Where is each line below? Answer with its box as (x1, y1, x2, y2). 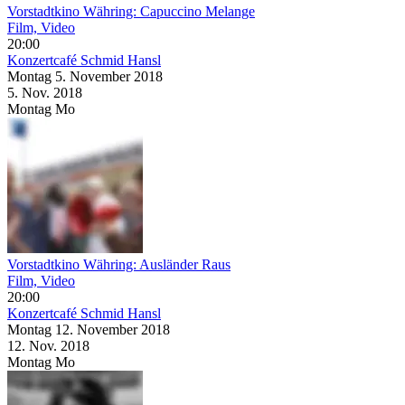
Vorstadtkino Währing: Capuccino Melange (7, 3, 255, 19)
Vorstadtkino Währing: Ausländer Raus (7, 256, 231, 272)
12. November (55, 321, 141, 337)
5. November (55, 68, 134, 84)
